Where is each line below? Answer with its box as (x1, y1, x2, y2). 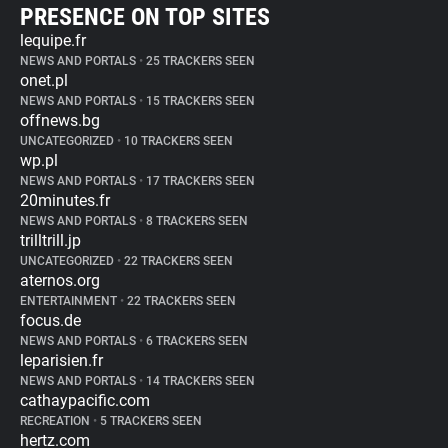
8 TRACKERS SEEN (143, 214, 248, 228)
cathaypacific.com (20, 391, 150, 410)
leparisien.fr (20, 351, 103, 370)
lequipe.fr (20, 31, 86, 50)
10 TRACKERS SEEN (121, 134, 233, 148)
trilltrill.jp (20, 231, 81, 250)
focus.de (20, 311, 81, 330)
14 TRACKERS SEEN (143, 374, 255, 388)
